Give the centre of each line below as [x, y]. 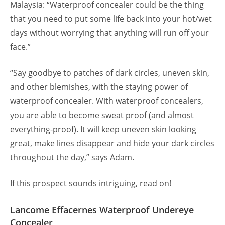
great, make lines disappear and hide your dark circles [112, 143]
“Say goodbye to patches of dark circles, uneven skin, [110, 73]
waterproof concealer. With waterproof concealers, [107, 101]
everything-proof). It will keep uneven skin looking [103, 129]
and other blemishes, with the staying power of [99, 87]
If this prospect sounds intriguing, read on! [92, 184]
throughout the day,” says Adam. [73, 157]
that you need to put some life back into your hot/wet [111, 19]
